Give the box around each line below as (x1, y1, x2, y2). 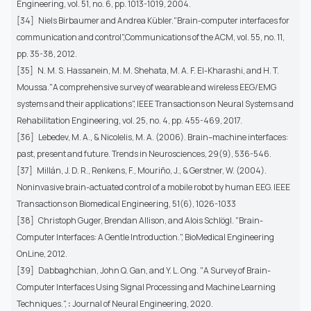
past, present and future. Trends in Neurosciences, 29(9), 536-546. (17, 148, 271, 160)
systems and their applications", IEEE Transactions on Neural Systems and (17, 98, 294, 110)
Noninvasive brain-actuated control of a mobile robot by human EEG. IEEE (17, 181, 290, 194)
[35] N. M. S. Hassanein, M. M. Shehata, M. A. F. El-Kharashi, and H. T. (17, 65, 279, 77)
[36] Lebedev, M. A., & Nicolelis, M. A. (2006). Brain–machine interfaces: (17, 131, 288, 144)
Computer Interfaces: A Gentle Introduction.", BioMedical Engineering (17, 231, 274, 244)
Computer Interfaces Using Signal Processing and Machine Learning (17, 281, 276, 294)
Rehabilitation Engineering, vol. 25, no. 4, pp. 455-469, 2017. (17, 115, 242, 127)
